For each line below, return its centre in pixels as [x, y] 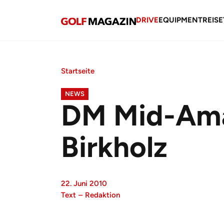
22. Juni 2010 [84, 183]
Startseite [78, 71]
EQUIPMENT [180, 20]
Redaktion [102, 195]
